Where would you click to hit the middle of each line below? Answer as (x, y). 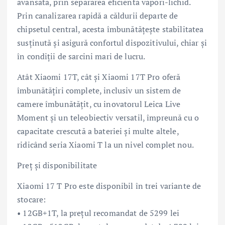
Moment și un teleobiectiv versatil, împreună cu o (108, 118)
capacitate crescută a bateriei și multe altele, (98, 131)
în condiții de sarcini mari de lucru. (81, 57)
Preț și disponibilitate (57, 165)
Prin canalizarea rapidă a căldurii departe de (98, 16)
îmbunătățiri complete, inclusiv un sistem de (99, 91)
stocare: (32, 200)
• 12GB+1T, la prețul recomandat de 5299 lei (98, 213)
